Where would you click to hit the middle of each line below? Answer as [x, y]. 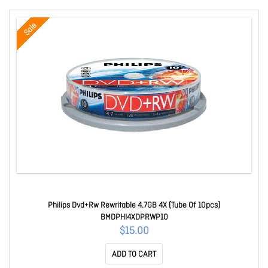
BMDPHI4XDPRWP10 [134, 217]
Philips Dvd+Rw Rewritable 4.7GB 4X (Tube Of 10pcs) [134, 205]
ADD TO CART [134, 255]
